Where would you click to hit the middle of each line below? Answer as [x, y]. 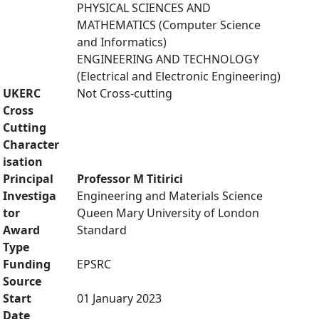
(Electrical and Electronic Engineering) [179, 76]
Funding [27, 264]
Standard [102, 230]
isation [23, 162]
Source [22, 281]
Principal [28, 179]
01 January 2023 [119, 298]
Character [31, 145]
